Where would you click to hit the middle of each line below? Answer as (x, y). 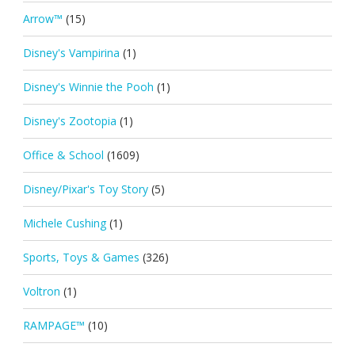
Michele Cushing (64, 223)
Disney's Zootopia (69, 120)
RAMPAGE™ (53, 325)
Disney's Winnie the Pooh (88, 86)
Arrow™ (42, 18)
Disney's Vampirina (71, 52)
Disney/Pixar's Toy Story (85, 189)
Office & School (63, 155)
